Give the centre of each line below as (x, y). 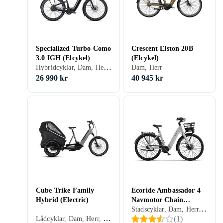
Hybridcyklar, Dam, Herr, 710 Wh (107, 67)
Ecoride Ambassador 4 (166, 190)
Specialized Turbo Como (74, 49)
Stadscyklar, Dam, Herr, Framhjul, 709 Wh (203, 209)
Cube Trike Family (65, 190)
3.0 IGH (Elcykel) (63, 58)
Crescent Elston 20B (162, 49)
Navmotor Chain (157, 200)
